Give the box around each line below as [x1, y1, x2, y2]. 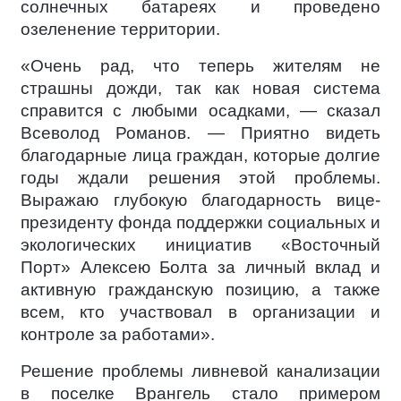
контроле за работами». [21, 325, 215, 344]
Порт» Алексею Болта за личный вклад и [21, 258, 380, 277]
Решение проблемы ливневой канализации [21, 362, 380, 380]
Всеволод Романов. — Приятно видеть [21, 124, 380, 142]
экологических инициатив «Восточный [21, 235, 380, 254]
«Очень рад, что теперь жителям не [21, 56, 380, 75]
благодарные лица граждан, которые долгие [21, 146, 380, 165]
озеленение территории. [21, 20, 220, 38]
